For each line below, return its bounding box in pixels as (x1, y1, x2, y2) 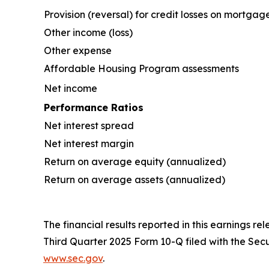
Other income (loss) (44, 26, 133, 38)
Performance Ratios (44, 101, 144, 113)
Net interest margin (44, 137, 134, 150)
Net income (44, 82, 97, 94)
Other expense (44, 44, 112, 56)
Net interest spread (44, 119, 134, 131)
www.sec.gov (43, 252, 103, 264)
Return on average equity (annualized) (44, 155, 226, 168)
